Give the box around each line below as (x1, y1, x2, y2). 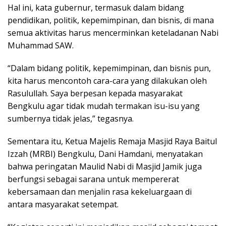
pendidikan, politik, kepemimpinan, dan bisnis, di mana (8, 15, 214, 26)
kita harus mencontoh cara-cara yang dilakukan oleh (8, 75, 207, 87)
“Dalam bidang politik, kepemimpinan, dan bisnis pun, (8, 63, 211, 74)
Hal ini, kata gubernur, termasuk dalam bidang (8, 2, 184, 14)
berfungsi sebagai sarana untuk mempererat (8, 174, 179, 185)
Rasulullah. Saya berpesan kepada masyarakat (8, 88, 183, 99)
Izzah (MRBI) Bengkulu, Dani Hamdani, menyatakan (8, 148, 203, 160)
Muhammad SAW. (8, 40, 74, 51)
